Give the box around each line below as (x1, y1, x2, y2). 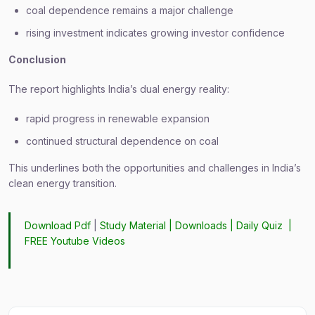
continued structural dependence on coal (26, 135, 219, 147)
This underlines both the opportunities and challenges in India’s (8, 162, 301, 174)
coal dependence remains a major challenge (26, 4, 233, 16)
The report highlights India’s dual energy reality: (8, 83, 229, 95)
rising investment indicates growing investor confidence (26, 27, 285, 39)
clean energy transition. (8, 177, 117, 189)
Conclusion (8, 53, 66, 65)
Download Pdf (25, 219, 94, 231)
